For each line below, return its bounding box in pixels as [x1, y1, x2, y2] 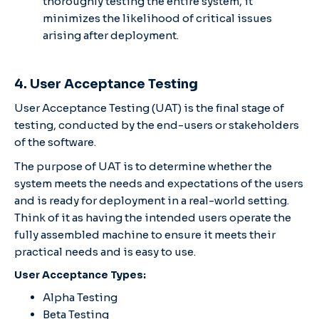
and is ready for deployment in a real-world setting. [14, 193, 289, 207]
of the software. [14, 135, 98, 149]
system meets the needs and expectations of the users [14, 176, 303, 190]
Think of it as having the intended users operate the [14, 210, 291, 224]
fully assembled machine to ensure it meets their [14, 227, 276, 241]
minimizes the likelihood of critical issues [43, 11, 272, 25]
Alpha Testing [43, 290, 117, 304]
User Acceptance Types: [14, 268, 146, 281]
